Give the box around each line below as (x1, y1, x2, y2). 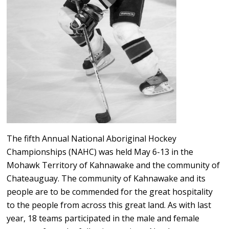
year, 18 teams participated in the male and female (7, 213, 200, 224)
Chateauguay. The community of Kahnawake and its (7, 173, 206, 185)
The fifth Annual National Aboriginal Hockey (7, 133, 177, 145)
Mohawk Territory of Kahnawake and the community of (7, 159, 220, 171)
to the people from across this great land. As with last (7, 199, 212, 211)
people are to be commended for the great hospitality (7, 186, 213, 198)
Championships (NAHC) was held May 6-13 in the (7, 146, 194, 158)
